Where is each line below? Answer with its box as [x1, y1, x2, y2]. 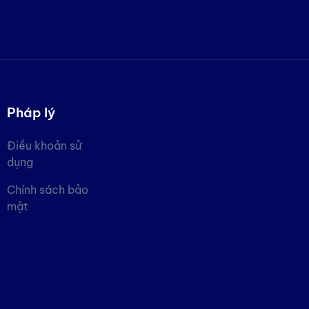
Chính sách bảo [6, 183, 88, 197]
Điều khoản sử [6, 139, 81, 152]
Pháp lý [6, 104, 55, 121]
